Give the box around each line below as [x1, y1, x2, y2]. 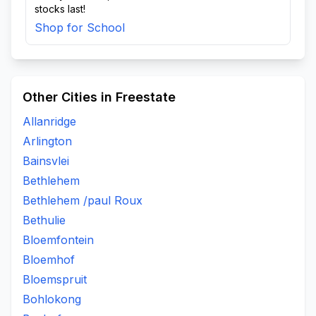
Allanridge [23, 114, 76, 128]
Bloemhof [23, 253, 75, 267]
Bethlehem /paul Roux [23, 193, 142, 207]
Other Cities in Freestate [23, 90, 176, 104]
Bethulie [23, 213, 66, 227]
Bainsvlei [23, 154, 69, 168]
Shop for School [35, 20, 125, 35]
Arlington [23, 134, 72, 148]
